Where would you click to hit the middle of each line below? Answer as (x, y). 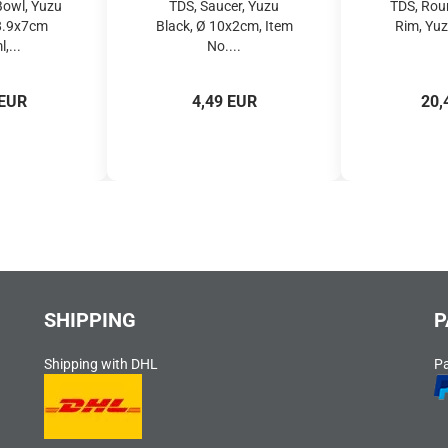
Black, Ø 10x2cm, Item (224, 26)
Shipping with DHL (101, 364)
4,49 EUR (224, 101)
